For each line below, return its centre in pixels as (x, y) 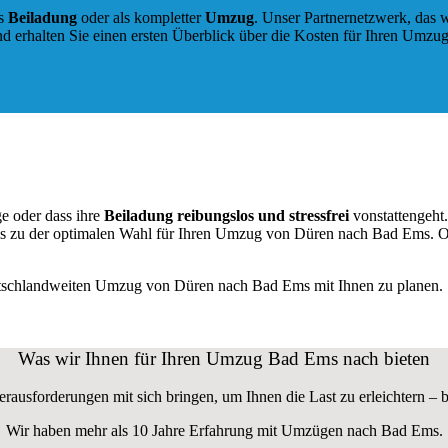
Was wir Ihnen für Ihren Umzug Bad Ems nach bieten (224, 358)
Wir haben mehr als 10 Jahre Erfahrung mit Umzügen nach (193, 431)
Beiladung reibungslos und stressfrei (224, 215)
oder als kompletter (141, 18)
